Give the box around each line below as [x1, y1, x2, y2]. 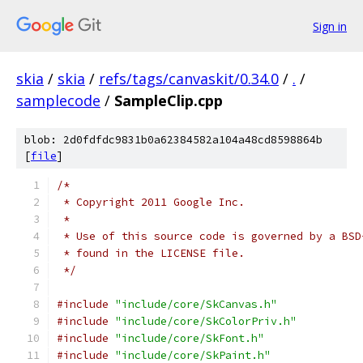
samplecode [16, 91, 100, 110]
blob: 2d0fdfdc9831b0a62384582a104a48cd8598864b [24, 133, 322, 147]
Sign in [313, 18, 347, 34]
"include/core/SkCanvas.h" [115, 297, 277, 311]
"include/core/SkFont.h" [115, 331, 264, 345]
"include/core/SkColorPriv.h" [115, 314, 297, 328]
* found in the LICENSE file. [57, 246, 245, 260]
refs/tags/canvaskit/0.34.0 [99, 69, 279, 88]
